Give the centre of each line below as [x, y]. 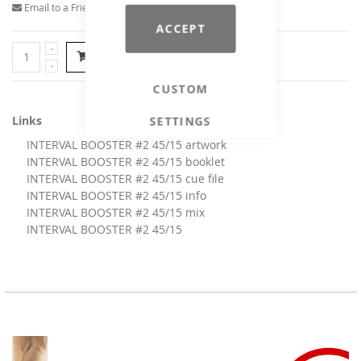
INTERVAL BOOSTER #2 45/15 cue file [125, 178]
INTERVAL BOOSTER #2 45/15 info [116, 195]
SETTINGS [180, 121]
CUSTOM [180, 89]
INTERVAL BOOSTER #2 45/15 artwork [127, 144]
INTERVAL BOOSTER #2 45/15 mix [116, 212]
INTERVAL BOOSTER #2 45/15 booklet [126, 161]
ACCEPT [180, 28]
